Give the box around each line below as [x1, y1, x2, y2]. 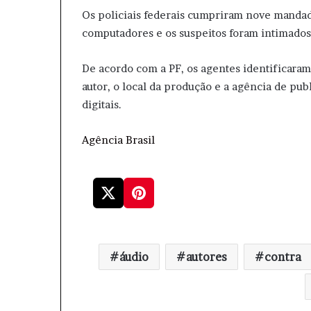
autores [186, 250, 227, 264]
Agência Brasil [82, 133, 155, 146]
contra [264, 250, 301, 264]
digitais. [82, 98, 121, 111]
